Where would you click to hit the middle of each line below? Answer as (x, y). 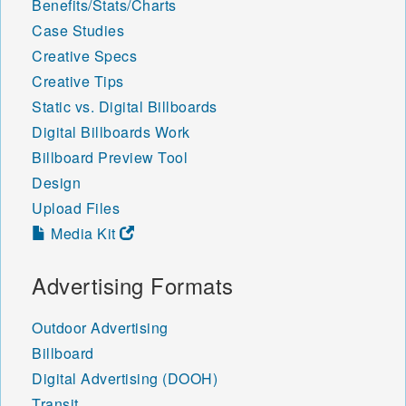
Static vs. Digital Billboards (125, 106)
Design (56, 182)
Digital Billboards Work (111, 131)
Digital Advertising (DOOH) (125, 378)
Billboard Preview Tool (110, 157)
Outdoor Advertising (100, 327)
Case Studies (78, 30)
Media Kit (83, 233)
